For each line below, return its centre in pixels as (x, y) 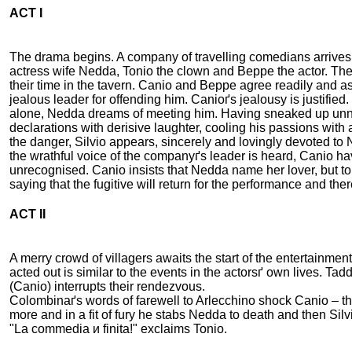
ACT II (27, 214)
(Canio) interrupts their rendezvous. (107, 287)
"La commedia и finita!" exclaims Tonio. (118, 329)
